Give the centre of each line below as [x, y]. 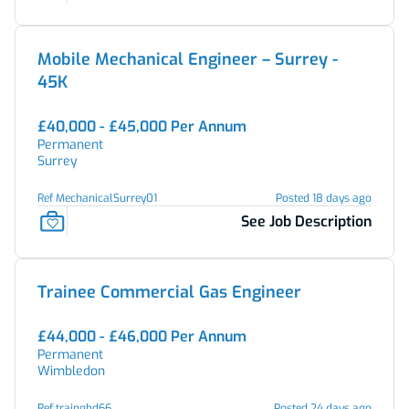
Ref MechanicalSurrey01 [97, 198]
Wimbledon [71, 371]
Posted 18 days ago [324, 198]
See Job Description [306, 221]
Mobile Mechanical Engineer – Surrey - [188, 59]
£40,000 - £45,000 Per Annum [142, 126]
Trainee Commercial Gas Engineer [169, 292]
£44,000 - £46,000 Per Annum [142, 336]
